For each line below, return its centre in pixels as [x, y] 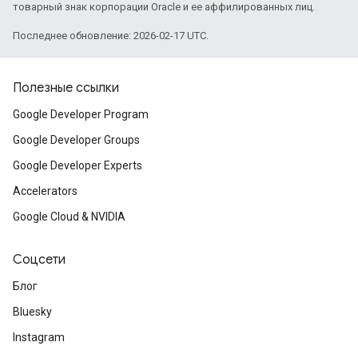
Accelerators [45, 191]
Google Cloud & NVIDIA [69, 217]
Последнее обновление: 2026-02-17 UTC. [111, 36]
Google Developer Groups [76, 140]
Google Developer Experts [78, 165]
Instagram [39, 337]
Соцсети [39, 260]
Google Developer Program [81, 114]
